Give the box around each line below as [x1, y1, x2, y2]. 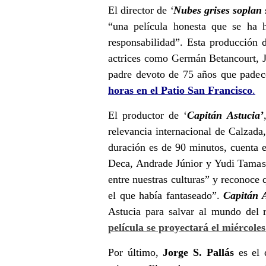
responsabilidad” [108, 36, 180, 48]
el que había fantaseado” [108, 189, 217, 201]
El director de [108, 4, 170, 16]
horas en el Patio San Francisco [108, 84, 252, 96]
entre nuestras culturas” [108, 173, 210, 185]
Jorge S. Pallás [163, 246, 234, 258]
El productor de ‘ [108, 109, 188, 121]
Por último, [108, 246, 163, 258]
